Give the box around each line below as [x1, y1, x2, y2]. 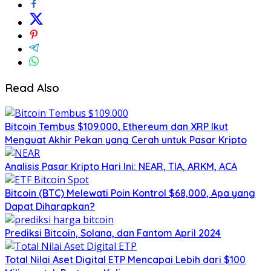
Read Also [5, 80, 59, 95]
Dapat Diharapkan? [5, 200, 95, 212]
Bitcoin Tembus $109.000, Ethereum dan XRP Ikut [5, 120, 228, 132]
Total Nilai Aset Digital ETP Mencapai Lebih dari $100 [5, 253, 246, 266]
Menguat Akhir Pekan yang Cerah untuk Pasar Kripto [5, 133, 247, 146]
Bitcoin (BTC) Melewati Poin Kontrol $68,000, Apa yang [5, 186, 255, 199]
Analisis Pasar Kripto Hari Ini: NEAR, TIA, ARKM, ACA [5, 160, 237, 172]
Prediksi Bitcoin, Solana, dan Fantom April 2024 [5, 226, 221, 239]
